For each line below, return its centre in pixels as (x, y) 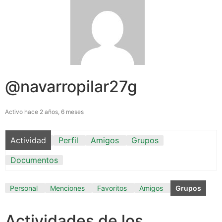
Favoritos (112, 188)
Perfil (68, 140)
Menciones (67, 188)
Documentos (34, 160)
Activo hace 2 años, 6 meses (44, 111)
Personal (24, 188)
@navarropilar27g (71, 86)
